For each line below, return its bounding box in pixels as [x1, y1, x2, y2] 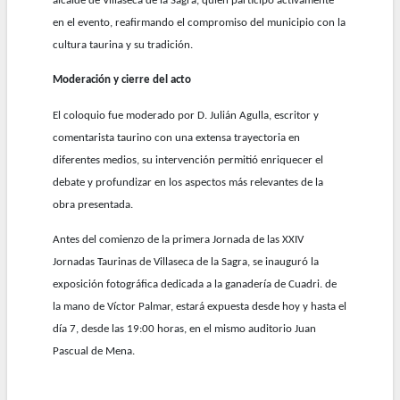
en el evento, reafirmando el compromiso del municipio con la [53, 16, 346, 29]
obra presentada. [53, 198, 134, 211]
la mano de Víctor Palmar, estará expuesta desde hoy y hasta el [53, 301, 347, 313]
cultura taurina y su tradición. [53, 38, 194, 51]
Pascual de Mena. [53, 346, 136, 358]
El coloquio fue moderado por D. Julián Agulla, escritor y [53, 109, 320, 121]
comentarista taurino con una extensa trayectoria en [53, 131, 301, 144]
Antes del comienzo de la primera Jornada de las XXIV [53, 234, 304, 246]
